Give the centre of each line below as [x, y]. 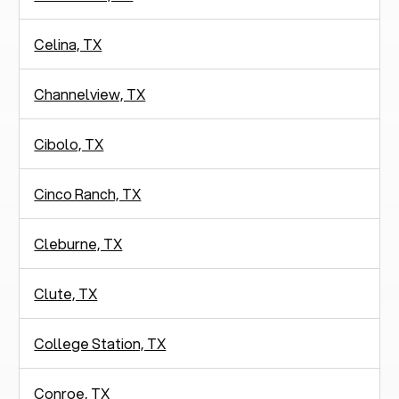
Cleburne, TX [78, 243]
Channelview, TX [90, 94]
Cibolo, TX [69, 143]
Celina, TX [68, 44]
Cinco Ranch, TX [88, 193]
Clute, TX [66, 293]
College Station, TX [100, 343]
